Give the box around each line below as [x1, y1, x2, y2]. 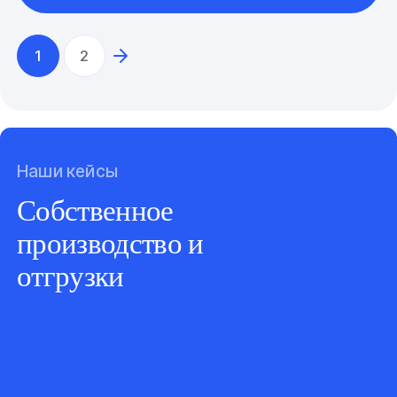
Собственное [17, 193, 174, 227]
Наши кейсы [17, 160, 119, 183]
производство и [17, 226, 204, 260]
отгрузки [17, 259, 124, 292]
